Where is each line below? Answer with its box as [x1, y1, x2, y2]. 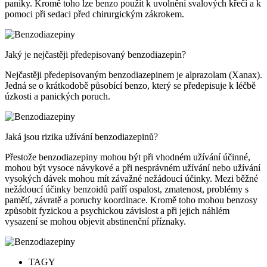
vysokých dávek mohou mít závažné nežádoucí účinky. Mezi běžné [5, 173, 258, 184]
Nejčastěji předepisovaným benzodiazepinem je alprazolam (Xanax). [5, 69, 262, 80]
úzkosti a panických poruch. [5, 91, 110, 101]
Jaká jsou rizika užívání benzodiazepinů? [5, 131, 158, 142]
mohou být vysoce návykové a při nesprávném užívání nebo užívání [5, 162, 260, 173]
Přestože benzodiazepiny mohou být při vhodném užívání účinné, [5, 151, 250, 162]
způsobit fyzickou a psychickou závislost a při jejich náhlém [5, 205, 229, 216]
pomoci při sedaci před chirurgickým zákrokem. [5, 8, 184, 19]
